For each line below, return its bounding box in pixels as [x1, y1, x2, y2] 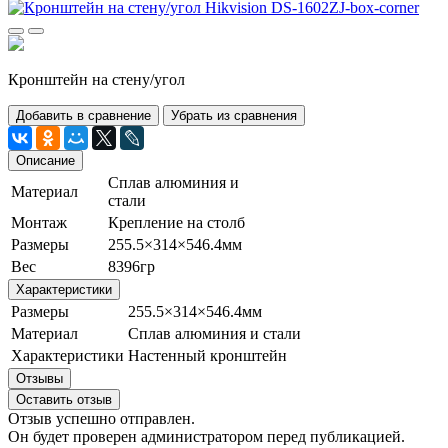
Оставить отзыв [16, 391, 112, 407]
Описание [16, 152, 75, 168]
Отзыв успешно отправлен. [8, 409, 195, 427]
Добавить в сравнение [16, 107, 151, 123]
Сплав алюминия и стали [128, 324, 301, 342]
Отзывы [16, 370, 63, 386]
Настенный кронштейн [128, 346, 287, 364]
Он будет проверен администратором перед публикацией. [8, 427, 405, 445]
